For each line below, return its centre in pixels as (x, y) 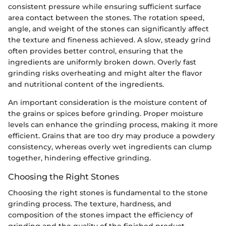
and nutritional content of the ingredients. (86, 84)
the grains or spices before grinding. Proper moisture (106, 113)
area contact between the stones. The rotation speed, (106, 17)
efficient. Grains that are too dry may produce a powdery (111, 135)
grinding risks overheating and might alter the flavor (105, 73)
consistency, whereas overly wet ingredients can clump (110, 147)
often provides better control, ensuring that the (96, 51)
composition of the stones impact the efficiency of (100, 215)
